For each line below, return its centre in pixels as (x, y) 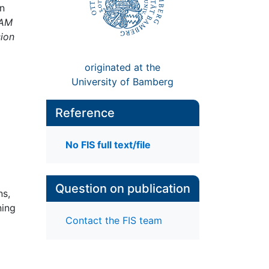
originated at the (123, 67)
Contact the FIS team (113, 221)
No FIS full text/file (108, 145)
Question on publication (122, 189)
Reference (85, 113)
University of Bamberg (123, 81)
